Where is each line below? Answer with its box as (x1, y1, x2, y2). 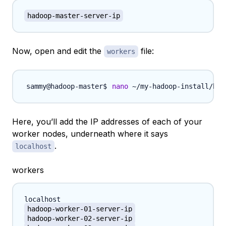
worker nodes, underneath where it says (12, 129, 168, 139)
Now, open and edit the (12, 46, 104, 56)
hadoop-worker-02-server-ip (27, 214, 132, 223)
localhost (15, 142, 51, 151)
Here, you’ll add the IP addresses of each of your (12, 117, 202, 127)
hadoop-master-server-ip (27, 12, 120, 20)
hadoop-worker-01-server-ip (27, 205, 132, 213)
